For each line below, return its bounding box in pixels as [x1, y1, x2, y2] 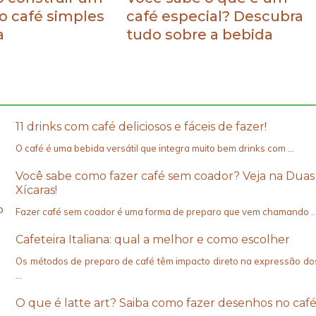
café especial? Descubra [126, 8, 304, 25]
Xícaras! [16, 183, 58, 197]
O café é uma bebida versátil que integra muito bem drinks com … [16, 142, 295, 154]
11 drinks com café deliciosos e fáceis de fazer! [16, 120, 267, 134]
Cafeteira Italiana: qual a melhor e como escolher [16, 233, 291, 247]
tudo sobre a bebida [126, 26, 274, 44]
